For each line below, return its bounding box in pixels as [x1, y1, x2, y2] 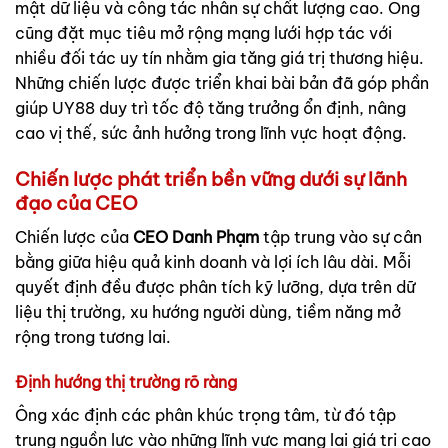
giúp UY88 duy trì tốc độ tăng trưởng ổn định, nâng [15, 98, 406, 119]
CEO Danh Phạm [129, 226, 263, 247]
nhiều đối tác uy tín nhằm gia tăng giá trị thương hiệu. [15, 48, 424, 69]
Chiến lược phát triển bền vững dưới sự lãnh [15, 166, 407, 191]
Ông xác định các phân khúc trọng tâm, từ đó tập [15, 405, 396, 426]
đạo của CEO [15, 190, 138, 215]
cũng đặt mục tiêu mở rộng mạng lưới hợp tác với [15, 23, 392, 44]
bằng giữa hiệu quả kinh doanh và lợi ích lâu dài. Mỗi [15, 251, 411, 272]
